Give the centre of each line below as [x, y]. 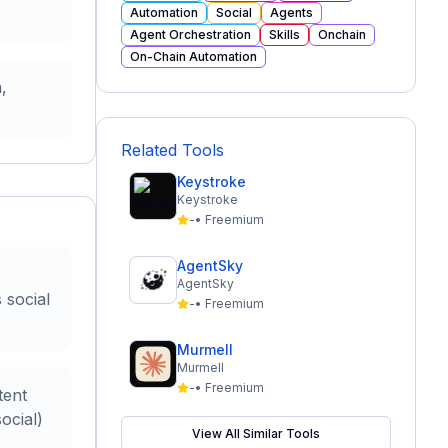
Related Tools [172, 150]
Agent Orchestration [190, 34]
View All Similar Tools [256, 433]
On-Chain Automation [193, 56]
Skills [284, 34]
